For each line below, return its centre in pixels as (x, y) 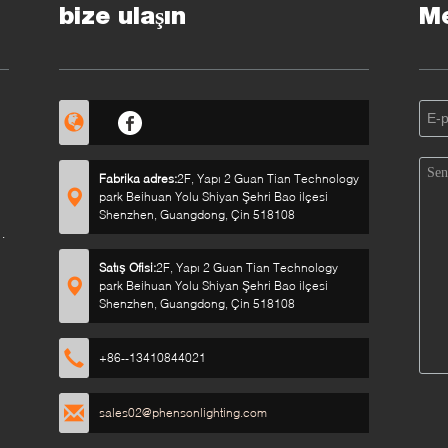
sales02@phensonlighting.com (183, 412)
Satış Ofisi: (127, 267)
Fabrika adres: (138, 178)
